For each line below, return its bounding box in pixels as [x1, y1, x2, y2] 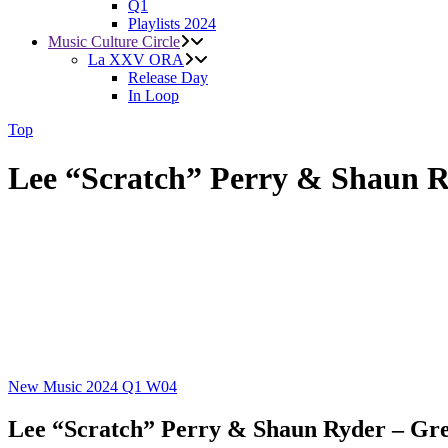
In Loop [128, 87, 179, 104]
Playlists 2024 [128, 15, 216, 32]
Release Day [128, 69, 208, 86]
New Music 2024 [8, 378, 122, 396]
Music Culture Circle [48, 33, 180, 50]
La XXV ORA [88, 51, 184, 68]
